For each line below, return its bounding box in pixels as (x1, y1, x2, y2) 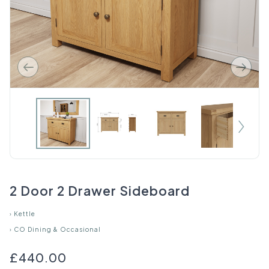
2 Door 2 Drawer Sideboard (10, 182, 190, 199)
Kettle (14, 210, 35, 218)
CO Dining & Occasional (14, 226, 101, 234)
